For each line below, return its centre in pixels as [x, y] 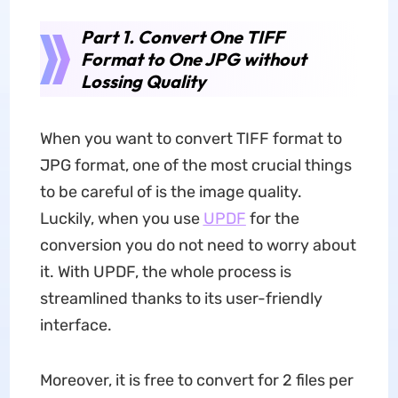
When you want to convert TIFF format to [191, 139]
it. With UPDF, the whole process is [165, 272]
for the [272, 219]
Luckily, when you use [121, 219]
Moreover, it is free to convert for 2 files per [196, 380]
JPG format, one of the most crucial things [195, 165]
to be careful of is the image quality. [171, 192]
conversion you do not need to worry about [198, 245]
